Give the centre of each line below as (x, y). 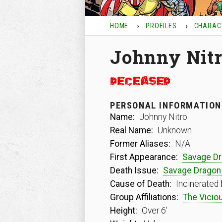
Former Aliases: (140, 144)
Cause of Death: (141, 184)
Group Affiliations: (144, 197)
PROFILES (161, 26)
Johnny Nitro (162, 117)
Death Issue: (134, 170)
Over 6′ (154, 211)
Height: (124, 211)
